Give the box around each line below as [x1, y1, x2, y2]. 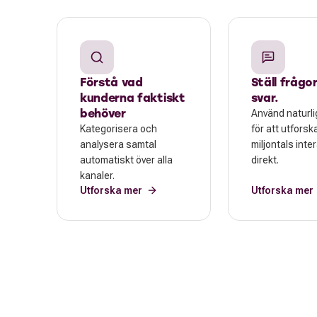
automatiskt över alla [80, 154, 173, 166]
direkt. [250, 154, 279, 166]
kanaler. [80, 169, 115, 181]
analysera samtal [80, 138, 156, 150]
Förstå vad [80, 74, 143, 89]
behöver [80, 105, 126, 120]
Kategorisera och [80, 122, 157, 134]
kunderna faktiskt [80, 89, 185, 105]
